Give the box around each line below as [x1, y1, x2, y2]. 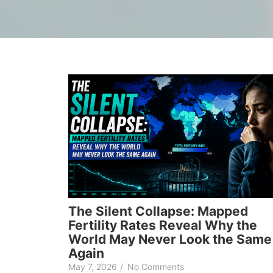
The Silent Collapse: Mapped [68, 203, 248, 219]
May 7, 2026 [68, 261, 117, 272]
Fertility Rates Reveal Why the [68, 217, 257, 233]
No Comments [127, 261, 184, 272]
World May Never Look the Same [68, 231, 272, 247]
